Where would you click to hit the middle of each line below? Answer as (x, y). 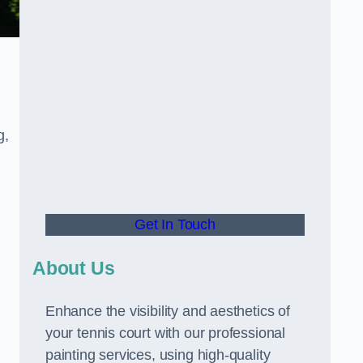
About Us (74, 268)
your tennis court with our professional (165, 333)
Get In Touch (175, 224)
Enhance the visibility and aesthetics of (168, 311)
